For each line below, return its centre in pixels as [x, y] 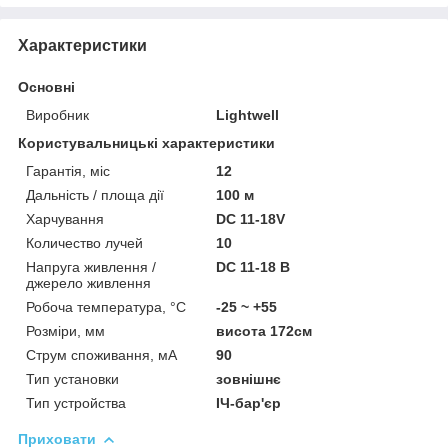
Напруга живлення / [91, 266]
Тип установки [72, 378]
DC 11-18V [251, 218]
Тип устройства [76, 402]
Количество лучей [84, 242]
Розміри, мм [65, 330]
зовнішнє [249, 378]
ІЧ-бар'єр [249, 402]
